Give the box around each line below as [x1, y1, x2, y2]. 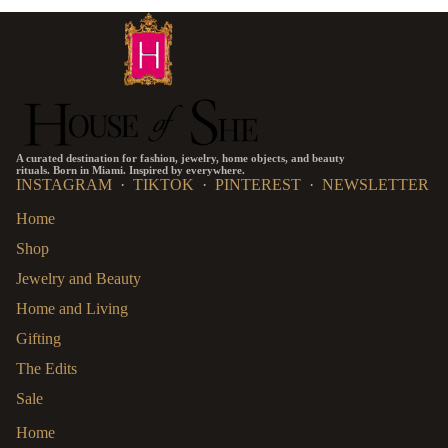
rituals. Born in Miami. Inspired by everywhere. [16, 164, 245, 177]
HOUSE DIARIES [16, 408, 119, 425]
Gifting [16, 330, 61, 348]
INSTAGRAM [16, 176, 112, 194]
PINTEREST [215, 176, 301, 194]
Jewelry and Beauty [16, 270, 141, 288]
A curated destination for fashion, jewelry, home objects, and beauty [16, 152, 345, 165]
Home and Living [16, 300, 128, 318]
